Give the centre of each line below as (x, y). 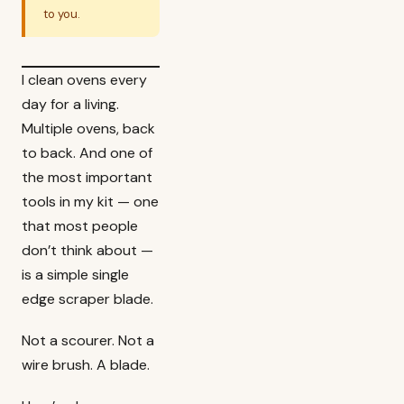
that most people (80, 226)
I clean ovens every (84, 80)
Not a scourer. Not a (88, 341)
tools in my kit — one (90, 202)
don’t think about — (87, 250)
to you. (62, 14)
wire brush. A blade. (86, 365)
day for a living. (70, 104)
